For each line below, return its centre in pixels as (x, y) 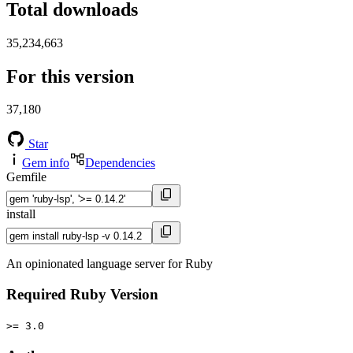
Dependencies (120, 163)
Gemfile (26, 177)
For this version (70, 76)
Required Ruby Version (82, 295)
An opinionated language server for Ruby (110, 264)
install (21, 214)
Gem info (46, 163)
